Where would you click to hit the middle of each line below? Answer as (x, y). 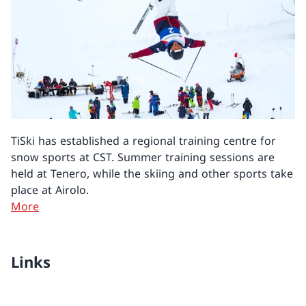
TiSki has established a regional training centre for (143, 141)
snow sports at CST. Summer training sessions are (143, 157)
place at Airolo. (50, 190)
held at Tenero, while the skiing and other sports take (152, 173)
